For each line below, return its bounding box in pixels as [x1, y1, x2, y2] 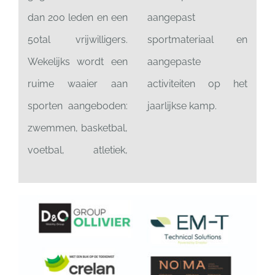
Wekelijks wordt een [27, 56, 128, 68]
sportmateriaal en [147, 34, 247, 46]
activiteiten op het [147, 78, 247, 90]
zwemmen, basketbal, [27, 122, 128, 134]
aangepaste [147, 56, 201, 68]
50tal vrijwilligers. [27, 34, 128, 46]
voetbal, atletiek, [27, 144, 128, 157]
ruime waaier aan [27, 78, 128, 90]
